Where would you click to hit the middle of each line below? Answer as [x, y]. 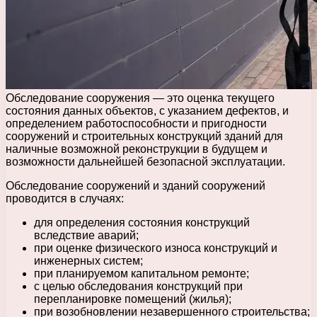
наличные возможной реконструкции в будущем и [137, 149]
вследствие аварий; [86, 235]
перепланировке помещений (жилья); [133, 299]
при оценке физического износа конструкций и [156, 248]
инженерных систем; [88, 260]
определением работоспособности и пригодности [136, 123]
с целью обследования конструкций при [138, 286]
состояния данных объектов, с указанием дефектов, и [147, 110]
